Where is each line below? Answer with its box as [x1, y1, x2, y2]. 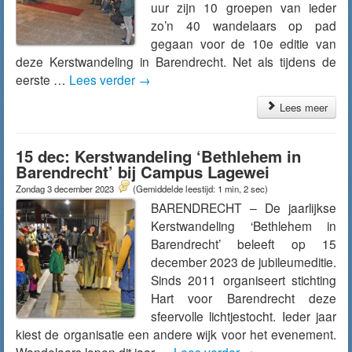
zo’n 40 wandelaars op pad [151, 16, 336, 34]
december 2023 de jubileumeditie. [151, 253, 336, 270]
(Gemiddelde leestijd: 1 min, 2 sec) [133, 182, 268, 195]
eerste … [16, 71, 69, 88]
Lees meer [277, 100, 328, 115]
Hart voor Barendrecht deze [151, 289, 336, 306]
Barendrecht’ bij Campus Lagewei [16, 160, 269, 183]
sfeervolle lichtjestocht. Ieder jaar [151, 307, 336, 324]
